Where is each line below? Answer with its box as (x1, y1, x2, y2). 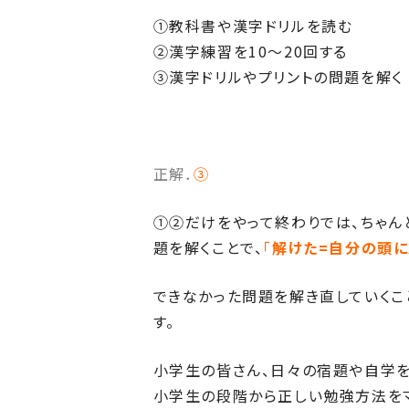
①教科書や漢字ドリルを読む (152, 15, 353, 37)
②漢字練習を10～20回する (152, 40, 348, 62)
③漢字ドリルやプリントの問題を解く (152, 66, 404, 88)
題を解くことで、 (152, 236, 264, 258)
